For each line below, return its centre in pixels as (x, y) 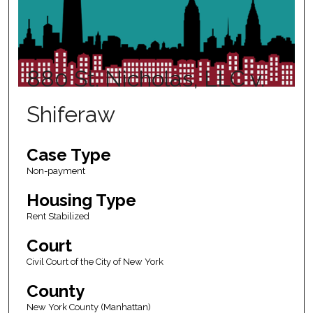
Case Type (68, 155)
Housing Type (81, 201)
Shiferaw (71, 115)
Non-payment (56, 171)
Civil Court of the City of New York (95, 262)
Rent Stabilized (58, 217)
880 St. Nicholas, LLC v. (145, 79)
